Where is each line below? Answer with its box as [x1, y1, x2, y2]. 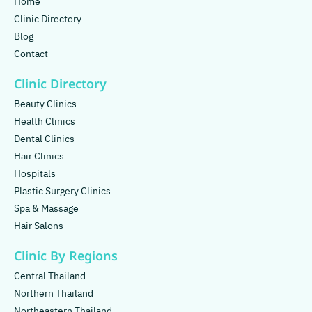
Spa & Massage [14, 201, 79, 217]
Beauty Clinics [14, 96, 77, 113]
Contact [14, 46, 48, 63]
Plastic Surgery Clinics [14, 183, 111, 200]
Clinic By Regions [14, 247, 118, 267]
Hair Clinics [14, 148, 64, 165]
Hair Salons [14, 218, 63, 235]
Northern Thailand [14, 286, 93, 302]
